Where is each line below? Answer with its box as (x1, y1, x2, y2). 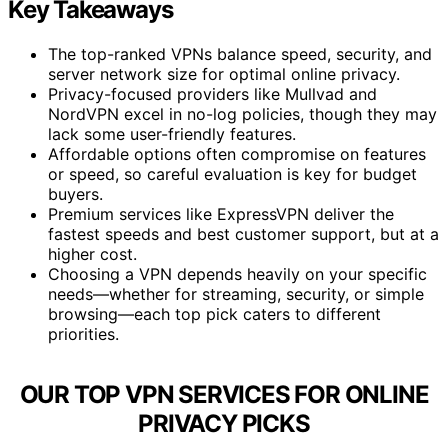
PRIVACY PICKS (138, 408, 310, 438)
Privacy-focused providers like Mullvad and (48, 83, 377, 104)
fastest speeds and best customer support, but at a (48, 223, 439, 244)
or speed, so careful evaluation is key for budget (48, 163, 417, 184)
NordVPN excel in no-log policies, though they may (48, 103, 437, 124)
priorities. (48, 323, 119, 344)
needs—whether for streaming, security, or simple (48, 283, 424, 304)
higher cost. (48, 243, 137, 264)
